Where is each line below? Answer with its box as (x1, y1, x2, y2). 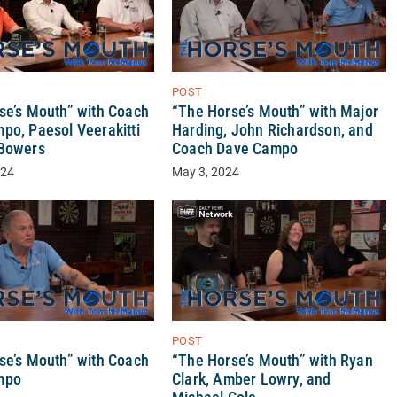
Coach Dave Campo (171, 140, 299, 159)
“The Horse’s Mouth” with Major (171, 103, 378, 121)
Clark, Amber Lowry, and (171, 370, 331, 389)
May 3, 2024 (171, 165, 239, 181)
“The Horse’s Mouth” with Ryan (171, 352, 373, 370)
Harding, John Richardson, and (171, 121, 373, 140)
